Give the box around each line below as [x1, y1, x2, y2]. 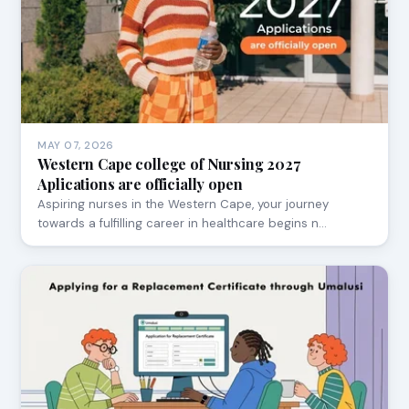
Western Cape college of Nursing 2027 [37, 153, 300, 173]
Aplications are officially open [37, 173, 243, 194]
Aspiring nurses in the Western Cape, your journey [37, 195, 330, 212]
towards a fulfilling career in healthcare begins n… [37, 215, 328, 231]
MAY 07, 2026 [37, 138, 114, 152]
